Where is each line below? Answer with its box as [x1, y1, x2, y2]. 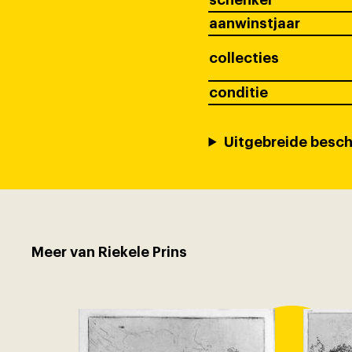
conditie [208, 85, 268, 100]
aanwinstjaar [208, 16, 300, 31]
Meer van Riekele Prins [31, 244, 187, 259]
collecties [208, 50, 279, 65]
